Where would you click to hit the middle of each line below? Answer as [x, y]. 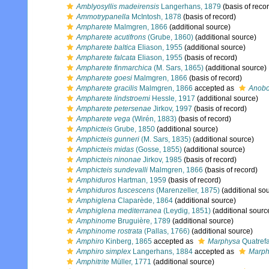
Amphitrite [93, 262]
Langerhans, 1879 [190, 7]
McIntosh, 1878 [156, 17]
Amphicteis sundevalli [112, 170]
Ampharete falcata [106, 58]
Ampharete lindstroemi [113, 98]
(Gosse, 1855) [158, 150]
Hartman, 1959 [141, 180]
